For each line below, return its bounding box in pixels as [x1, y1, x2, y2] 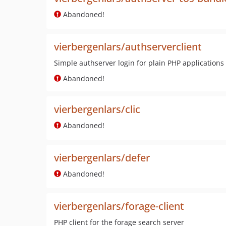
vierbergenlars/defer [54, 151, 150, 164]
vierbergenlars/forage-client [54, 199, 184, 213]
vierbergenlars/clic [54, 102, 140, 116]
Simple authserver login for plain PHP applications [54, 58, 224, 68]
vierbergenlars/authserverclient [54, 40, 202, 53]
